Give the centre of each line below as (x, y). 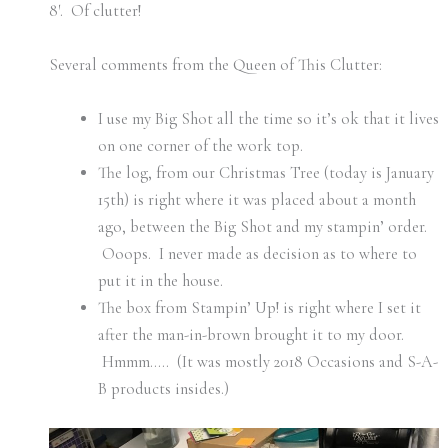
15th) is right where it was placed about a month (257, 200)
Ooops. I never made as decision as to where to (258, 254)
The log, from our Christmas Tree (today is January (266, 173)
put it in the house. (161, 281)
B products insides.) (164, 389)
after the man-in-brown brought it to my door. (251, 335)
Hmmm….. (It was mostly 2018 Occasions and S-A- (268, 362)
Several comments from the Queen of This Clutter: (215, 64)
